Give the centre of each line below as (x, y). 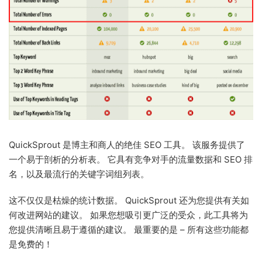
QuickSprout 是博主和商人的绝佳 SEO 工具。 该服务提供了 (127, 145)
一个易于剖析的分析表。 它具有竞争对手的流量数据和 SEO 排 (131, 160)
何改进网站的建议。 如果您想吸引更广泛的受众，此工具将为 (128, 215)
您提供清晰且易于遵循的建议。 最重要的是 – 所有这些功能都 (129, 230)
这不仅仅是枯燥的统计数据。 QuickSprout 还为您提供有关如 (129, 201)
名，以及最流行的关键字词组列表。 (79, 174)
